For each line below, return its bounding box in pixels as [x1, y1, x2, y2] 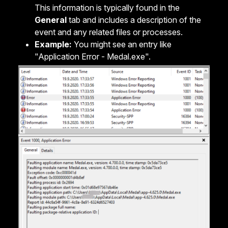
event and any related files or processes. [35, 27, 183, 38]
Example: [35, 39, 72, 50]
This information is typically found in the [35, 3, 180, 13]
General [35, 15, 67, 25]
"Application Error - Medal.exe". [35, 51, 151, 62]
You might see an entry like [72, 39, 172, 50]
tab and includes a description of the [67, 15, 201, 25]
